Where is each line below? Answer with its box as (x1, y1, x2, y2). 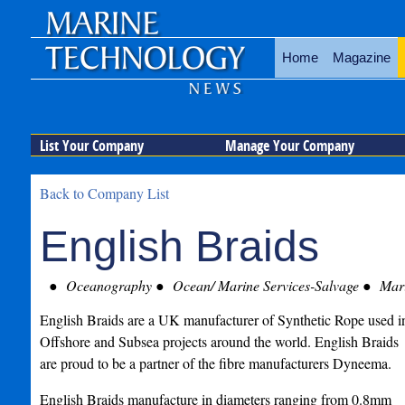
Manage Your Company (224, 136, 354, 155)
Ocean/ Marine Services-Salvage (168, 276, 359, 295)
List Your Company (39, 136, 144, 155)
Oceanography (61, 276, 152, 295)
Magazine (332, 50, 391, 65)
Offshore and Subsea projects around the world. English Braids (39, 332, 399, 351)
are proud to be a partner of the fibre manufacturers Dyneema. (39, 353, 391, 372)
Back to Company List (39, 184, 169, 202)
